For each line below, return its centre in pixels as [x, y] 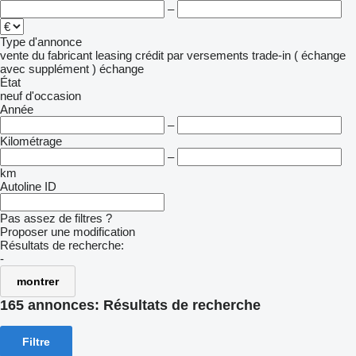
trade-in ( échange [299, 55]
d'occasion [53, 96]
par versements [208, 55]
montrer [38, 281]
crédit [149, 55]
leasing [114, 55]
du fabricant [62, 55]
